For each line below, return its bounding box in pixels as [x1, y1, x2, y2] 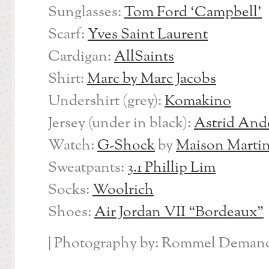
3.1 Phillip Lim [127, 157, 216, 179]
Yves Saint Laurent [88, 24, 208, 46]
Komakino [165, 91, 231, 112]
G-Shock [97, 135, 155, 157]
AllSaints [114, 46, 174, 68]
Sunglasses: [48, 2, 124, 23]
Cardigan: [48, 46, 114, 68]
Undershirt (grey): [48, 91, 165, 112]
